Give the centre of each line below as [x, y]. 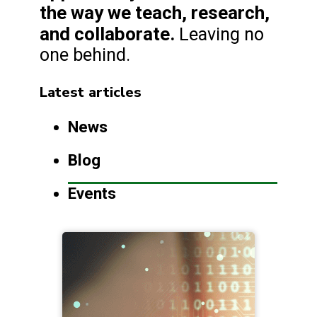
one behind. [85, 55]
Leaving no [219, 35]
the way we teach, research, [155, 13]
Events [92, 194]
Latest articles [91, 93]
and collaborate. [107, 34]
